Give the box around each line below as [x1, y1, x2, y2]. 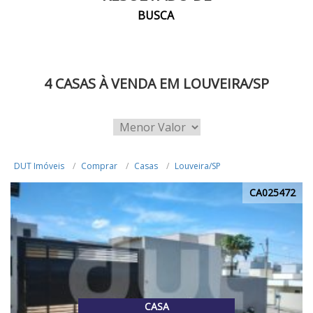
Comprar [81, 160, 117, 172]
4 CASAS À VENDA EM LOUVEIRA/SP [44, 74, 269, 93]
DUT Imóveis [14, 160, 64, 172]
